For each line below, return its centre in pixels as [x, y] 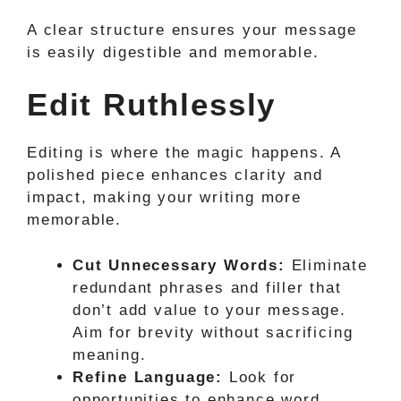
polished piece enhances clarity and [175, 175]
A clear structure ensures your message [192, 30]
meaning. [110, 354]
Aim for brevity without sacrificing [213, 332]
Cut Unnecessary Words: [179, 265]
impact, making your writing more [164, 197]
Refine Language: [148, 377]
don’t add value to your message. [209, 310]
